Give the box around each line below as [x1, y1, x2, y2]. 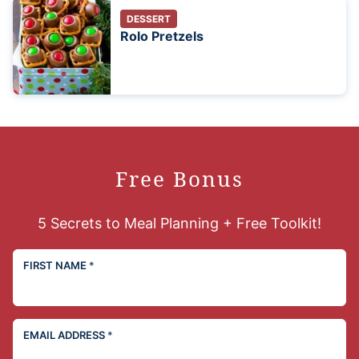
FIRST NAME [23, 259, 89, 272]
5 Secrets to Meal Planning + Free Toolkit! [38, 215, 321, 232]
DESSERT [127, 13, 171, 26]
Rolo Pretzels [120, 28, 204, 45]
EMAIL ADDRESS [23, 329, 107, 342]
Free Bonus [115, 164, 244, 194]
